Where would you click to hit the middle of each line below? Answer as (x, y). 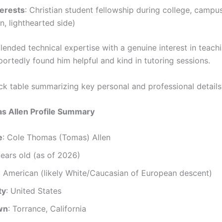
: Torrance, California (47, 208)
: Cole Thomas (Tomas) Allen (56, 137)
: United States (34, 191)
